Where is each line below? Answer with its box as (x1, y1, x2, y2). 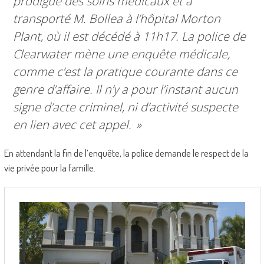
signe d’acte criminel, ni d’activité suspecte (12, 99, 238, 115)
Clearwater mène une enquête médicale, (12, 46, 230, 62)
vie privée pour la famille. (4, 161, 95, 174)
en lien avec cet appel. (12, 117, 134, 133)
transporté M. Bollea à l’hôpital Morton (12, 11, 220, 27)
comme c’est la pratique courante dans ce (12, 64, 237, 80)
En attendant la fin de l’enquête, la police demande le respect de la (4, 147, 249, 160)
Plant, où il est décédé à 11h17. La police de (12, 28, 246, 45)
